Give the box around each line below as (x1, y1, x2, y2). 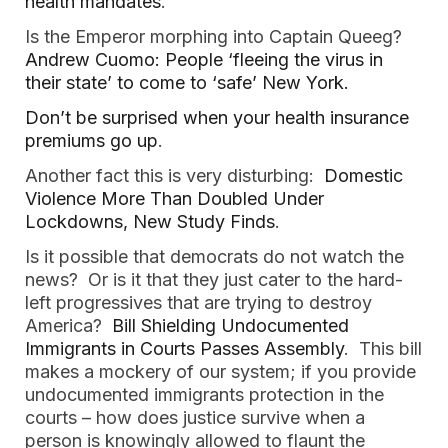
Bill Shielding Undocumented (112, 315, 349, 336)
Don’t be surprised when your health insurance (25, 107, 409, 128)
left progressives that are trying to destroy (25, 292, 372, 313)
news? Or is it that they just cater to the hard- (25, 269, 403, 290)
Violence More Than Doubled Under (25, 188, 324, 209)
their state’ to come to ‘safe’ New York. (25, 72, 349, 93)
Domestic (324, 165, 403, 186)
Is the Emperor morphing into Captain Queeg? (25, 26, 407, 47)
